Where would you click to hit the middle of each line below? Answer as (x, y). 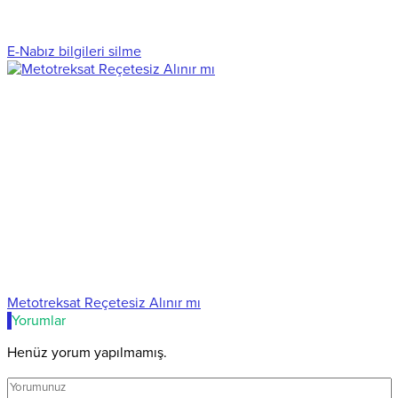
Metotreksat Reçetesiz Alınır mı (104, 302)
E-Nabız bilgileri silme (74, 51)
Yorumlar (39, 320)
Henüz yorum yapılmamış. (87, 352)
